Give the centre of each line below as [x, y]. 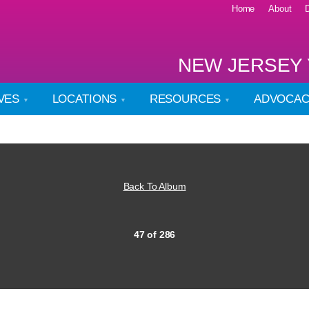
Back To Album [154, 186]
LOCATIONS [86, 99]
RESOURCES [187, 99]
